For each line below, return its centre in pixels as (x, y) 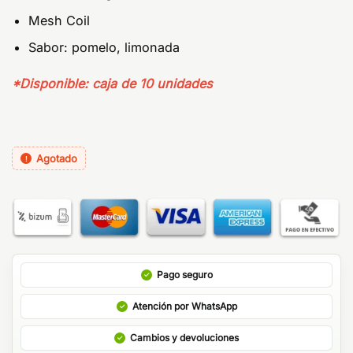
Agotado (57, 158)
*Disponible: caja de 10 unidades (112, 84)
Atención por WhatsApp (184, 306)
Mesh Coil (59, 20)
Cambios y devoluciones (184, 337)
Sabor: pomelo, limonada (104, 48)
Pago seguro (184, 274)
